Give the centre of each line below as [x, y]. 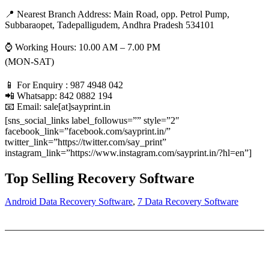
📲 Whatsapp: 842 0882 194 [59, 95]
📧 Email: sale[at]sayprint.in [58, 106]
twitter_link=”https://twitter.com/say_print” [86, 142]
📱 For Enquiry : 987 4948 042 [64, 85]
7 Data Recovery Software [188, 201]
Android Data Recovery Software [69, 201]
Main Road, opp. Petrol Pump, [171, 14]
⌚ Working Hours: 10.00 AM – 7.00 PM [83, 47]
